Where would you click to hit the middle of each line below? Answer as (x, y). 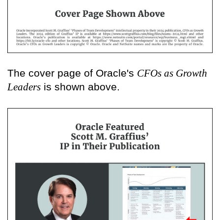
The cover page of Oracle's (72, 73)
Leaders (24, 87)
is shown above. (80, 86)
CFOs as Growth (172, 73)
